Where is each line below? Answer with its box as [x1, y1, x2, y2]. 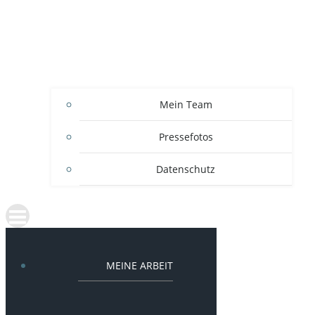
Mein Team [159, 97, 212, 111]
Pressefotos [158, 129, 213, 143]
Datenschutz [156, 162, 215, 176]
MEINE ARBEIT [105, 258, 173, 272]
